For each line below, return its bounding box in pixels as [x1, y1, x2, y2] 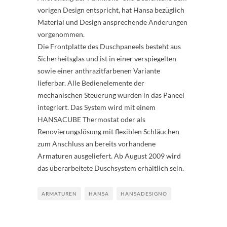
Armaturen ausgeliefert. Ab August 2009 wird [37, 152, 181, 161]
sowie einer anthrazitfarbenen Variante [37, 66, 160, 75]
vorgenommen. [37, 30, 85, 39]
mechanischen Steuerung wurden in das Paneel [37, 91, 184, 100]
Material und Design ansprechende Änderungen [37, 18, 187, 27]
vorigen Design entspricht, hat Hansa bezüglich [37, 6, 184, 15]
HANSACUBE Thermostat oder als [37, 115, 145, 124]
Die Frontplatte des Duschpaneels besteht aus [37, 42, 181, 51]
